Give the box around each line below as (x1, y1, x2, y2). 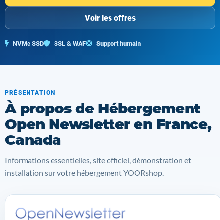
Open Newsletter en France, (5, 115, 212, 133)
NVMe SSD (11, 40, 44, 47)
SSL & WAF (53, 40, 86, 47)
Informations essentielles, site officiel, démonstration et (5, 155, 191, 165)
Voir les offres (84, 13, 136, 23)
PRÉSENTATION (5, 89, 55, 96)
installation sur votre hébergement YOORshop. (5, 168, 164, 177)
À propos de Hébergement (5, 100, 200, 117)
